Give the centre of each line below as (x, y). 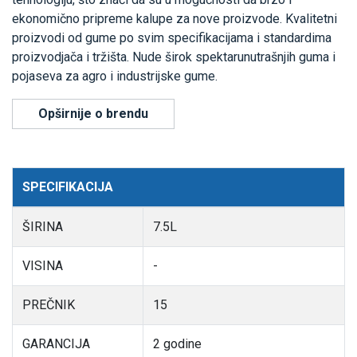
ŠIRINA (43, 227)
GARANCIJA (56, 344)
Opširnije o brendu (93, 114)
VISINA (43, 266)
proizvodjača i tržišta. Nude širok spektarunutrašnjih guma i (174, 57)
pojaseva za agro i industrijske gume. (115, 76)
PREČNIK (49, 305)
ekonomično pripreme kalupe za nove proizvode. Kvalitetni (175, 19)
